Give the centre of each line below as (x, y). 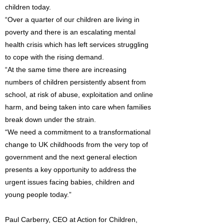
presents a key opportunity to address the (71, 169)
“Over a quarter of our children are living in (72, 19)
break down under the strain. (50, 119)
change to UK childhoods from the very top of (76, 144)
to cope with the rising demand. (54, 57)
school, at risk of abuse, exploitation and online (79, 94)
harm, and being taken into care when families (78, 107)
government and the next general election (71, 157)
